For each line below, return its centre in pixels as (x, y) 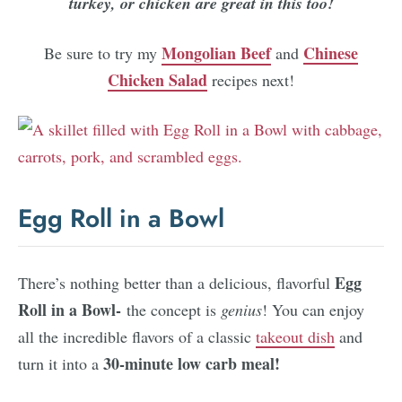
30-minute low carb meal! (194, 363)
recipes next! (251, 80)
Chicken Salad (157, 80)
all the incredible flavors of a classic (137, 336)
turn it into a (61, 363)
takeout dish (295, 336)
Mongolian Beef (216, 53)
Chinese (331, 53)
